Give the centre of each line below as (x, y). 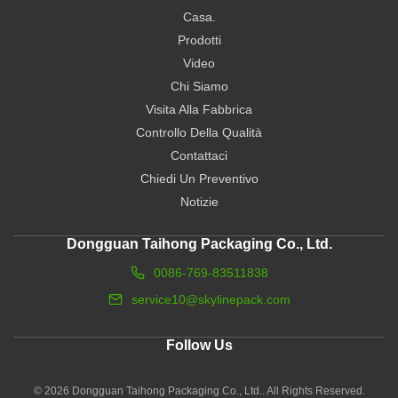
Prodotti (199, 40)
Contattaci (199, 155)
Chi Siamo (199, 86)
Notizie (199, 202)
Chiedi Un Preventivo (199, 179)
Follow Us (199, 345)
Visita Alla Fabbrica (199, 109)
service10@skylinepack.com (211, 299)
